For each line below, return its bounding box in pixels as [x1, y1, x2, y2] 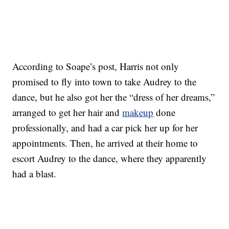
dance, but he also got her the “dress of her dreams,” [12, 90, 215, 104]
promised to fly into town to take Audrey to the [12, 75, 197, 88]
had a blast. [12, 167, 57, 180]
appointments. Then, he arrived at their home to [12, 136, 198, 150]
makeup [122, 106, 154, 119]
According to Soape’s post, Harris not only [12, 60, 179, 73]
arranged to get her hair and [12, 106, 123, 119]
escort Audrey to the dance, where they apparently [12, 152, 207, 165]
